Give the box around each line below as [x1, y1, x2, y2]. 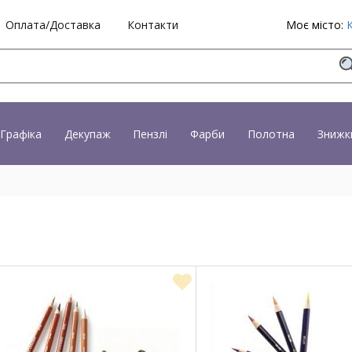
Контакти [127, 16, 178, 32]
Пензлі [133, 126, 168, 141]
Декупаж [64, 126, 111, 141]
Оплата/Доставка [5, 16, 101, 32]
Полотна [247, 126, 295, 141]
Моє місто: [286, 17, 346, 32]
